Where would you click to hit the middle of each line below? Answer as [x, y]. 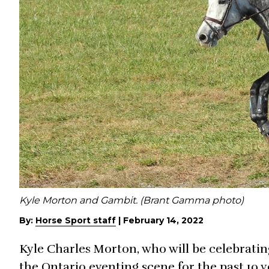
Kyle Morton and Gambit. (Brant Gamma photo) [131, 200]
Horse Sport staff [76, 221]
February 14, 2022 [163, 221]
